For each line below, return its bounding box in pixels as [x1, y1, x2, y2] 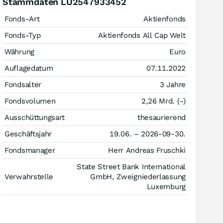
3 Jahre [160, 80, 186, 89]
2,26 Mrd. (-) [141, 97, 186, 106]
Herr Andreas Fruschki [108, 146, 186, 155]
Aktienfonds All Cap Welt [98, 31, 186, 40]
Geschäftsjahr [4, 129, 52, 138]
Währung [4, 47, 34, 56]
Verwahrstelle [4, 172, 54, 181]
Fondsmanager [4, 146, 55, 155]
